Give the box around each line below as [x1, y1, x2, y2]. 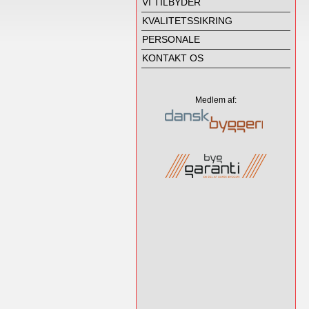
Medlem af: [195, 95, 237, 105]
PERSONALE [142, 34, 200, 45]
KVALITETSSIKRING [142, 15, 232, 26]
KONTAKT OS [142, 52, 203, 63]
